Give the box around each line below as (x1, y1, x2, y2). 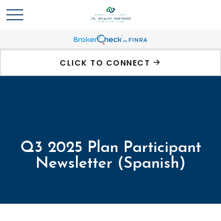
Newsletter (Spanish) (36, 156, 185, 172)
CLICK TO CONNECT (60, 57, 150, 69)
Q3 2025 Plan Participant (20, 140, 201, 156)
